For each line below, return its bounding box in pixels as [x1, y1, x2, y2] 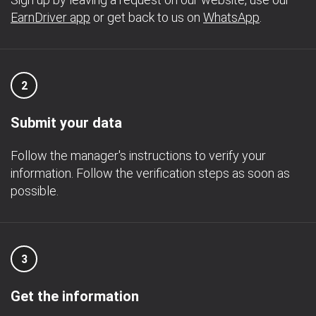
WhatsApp [203, 10, 260, 25]
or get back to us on [90, 10, 203, 25]
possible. [11, 183, 59, 198]
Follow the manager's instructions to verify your [11, 148, 266, 163]
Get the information [11, 288, 139, 305]
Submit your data [11, 114, 122, 131]
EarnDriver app [11, 10, 90, 25]
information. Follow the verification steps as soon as [11, 166, 290, 181]
